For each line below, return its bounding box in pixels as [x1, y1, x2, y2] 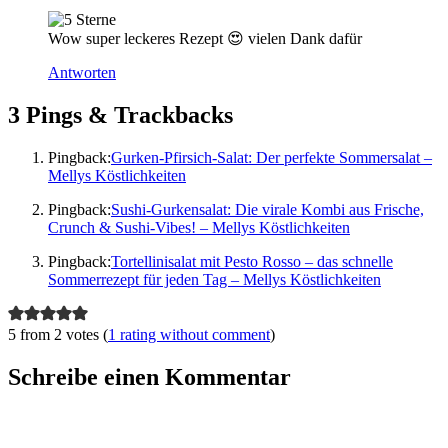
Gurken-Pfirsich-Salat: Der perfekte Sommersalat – [111, 148, 432, 166]
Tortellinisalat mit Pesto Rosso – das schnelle [111, 252, 393, 270]
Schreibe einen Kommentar [8, 363, 291, 390]
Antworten [48, 64, 116, 82]
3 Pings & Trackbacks [8, 101, 233, 128]
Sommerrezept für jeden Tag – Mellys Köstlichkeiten [48, 270, 381, 288]
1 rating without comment [108, 325, 270, 343]
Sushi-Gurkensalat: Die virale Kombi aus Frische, [111, 200, 424, 218]
